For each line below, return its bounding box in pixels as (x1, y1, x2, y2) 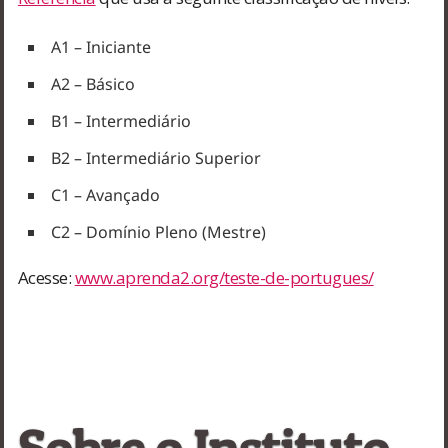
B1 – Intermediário (50, 109, 191, 132)
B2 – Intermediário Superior (50, 146, 261, 169)
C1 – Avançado (50, 183, 160, 206)
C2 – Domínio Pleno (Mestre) (50, 220, 266, 243)
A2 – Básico (50, 72, 135, 95)
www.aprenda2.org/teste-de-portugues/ (74, 265, 374, 289)
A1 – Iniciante (50, 35, 151, 58)
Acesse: (17, 265, 75, 289)
